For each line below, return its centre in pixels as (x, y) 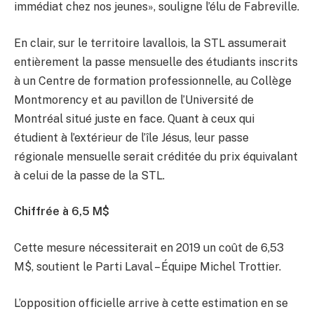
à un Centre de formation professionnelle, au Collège (153, 81)
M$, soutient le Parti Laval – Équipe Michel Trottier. (148, 266)
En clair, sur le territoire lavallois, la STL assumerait (150, 43)
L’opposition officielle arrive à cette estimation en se (151, 303)
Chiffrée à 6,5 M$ (62, 212)
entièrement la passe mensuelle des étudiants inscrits (156, 62)
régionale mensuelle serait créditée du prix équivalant (156, 156)
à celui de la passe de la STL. (89, 175)
